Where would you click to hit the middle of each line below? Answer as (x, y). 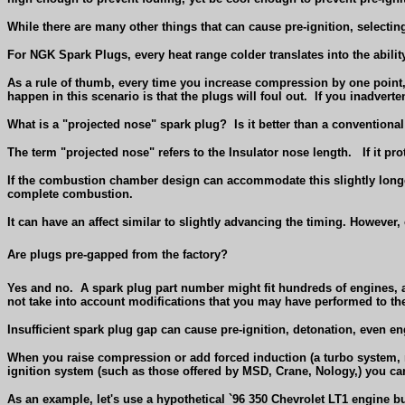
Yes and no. (40, 287)
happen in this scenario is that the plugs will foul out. (157, 96)
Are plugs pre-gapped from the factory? (118, 255)
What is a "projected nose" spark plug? (117, 124)
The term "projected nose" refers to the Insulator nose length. (179, 152)
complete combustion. (70, 193)
